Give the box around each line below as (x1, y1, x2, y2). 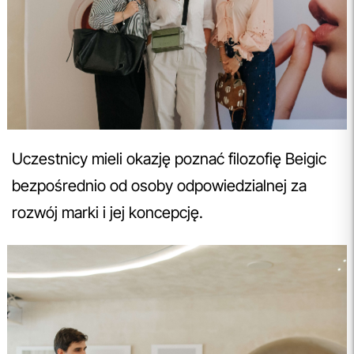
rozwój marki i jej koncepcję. (12, 203, 203, 223)
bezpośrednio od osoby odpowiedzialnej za (12, 176, 307, 196)
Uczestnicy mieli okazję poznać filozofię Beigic (12, 149, 326, 169)
